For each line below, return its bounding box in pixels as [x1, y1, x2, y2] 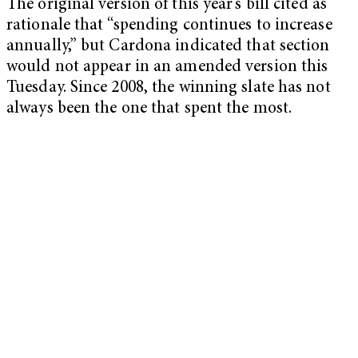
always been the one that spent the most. [6, 100, 292, 117]
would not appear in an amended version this [6, 58, 328, 76]
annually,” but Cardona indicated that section [6, 38, 330, 55]
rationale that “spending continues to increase [6, 17, 332, 34]
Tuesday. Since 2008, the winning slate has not [6, 79, 331, 97]
